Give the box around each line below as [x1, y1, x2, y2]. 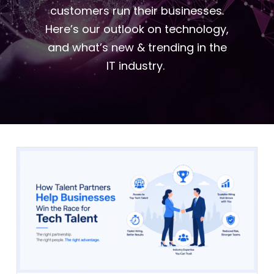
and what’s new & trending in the [47, 39, 227, 55]
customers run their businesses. [50, 2, 224, 18]
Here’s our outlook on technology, [45, 21, 229, 37]
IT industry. [106, 57, 168, 73]
